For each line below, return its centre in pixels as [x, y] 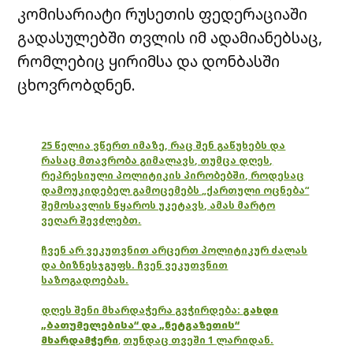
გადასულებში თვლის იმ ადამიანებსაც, [170, 37]
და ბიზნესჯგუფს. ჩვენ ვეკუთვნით [135, 265]
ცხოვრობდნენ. [77, 84]
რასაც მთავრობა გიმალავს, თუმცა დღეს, [157, 160]
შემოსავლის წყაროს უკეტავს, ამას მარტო [158, 205]
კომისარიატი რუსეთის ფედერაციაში [163, 13]
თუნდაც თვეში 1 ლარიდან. [199, 340]
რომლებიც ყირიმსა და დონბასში [149, 61]
